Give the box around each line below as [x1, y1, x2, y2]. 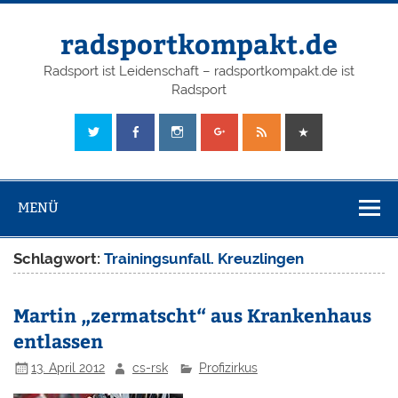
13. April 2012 [31, 360, 106, 375]
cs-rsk [132, 360, 169, 375]
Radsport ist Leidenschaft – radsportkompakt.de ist [44, 63, 354, 80]
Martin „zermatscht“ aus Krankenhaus [13, 301, 372, 328]
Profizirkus [198, 360, 258, 375]
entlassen [13, 327, 104, 354]
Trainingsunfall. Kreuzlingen [104, 249, 305, 267]
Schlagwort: [13, 249, 105, 267]
